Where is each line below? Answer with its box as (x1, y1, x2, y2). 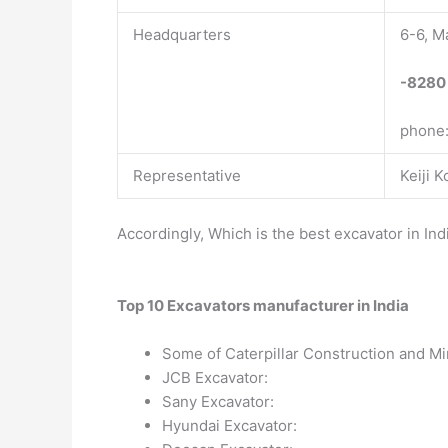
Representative (133, 166, 241, 185)
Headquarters (133, 25, 231, 44)
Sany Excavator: (162, 391, 274, 411)
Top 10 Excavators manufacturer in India (117, 295, 409, 315)
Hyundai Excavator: (162, 415, 297, 435)
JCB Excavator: (162, 367, 268, 387)
